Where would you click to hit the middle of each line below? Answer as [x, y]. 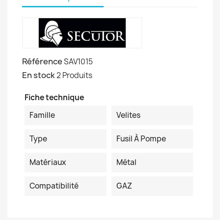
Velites [128, 115]
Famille [42, 115]
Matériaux [48, 163]
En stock [39, 75]
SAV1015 [78, 62]
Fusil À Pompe [141, 139]
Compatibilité [54, 186]
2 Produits [74, 76]
